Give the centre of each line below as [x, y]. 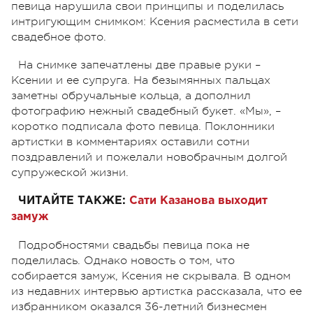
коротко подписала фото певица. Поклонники [143, 126]
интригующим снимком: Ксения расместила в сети [155, 21]
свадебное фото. [59, 37]
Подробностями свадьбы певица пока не [134, 245]
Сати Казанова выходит [198, 201]
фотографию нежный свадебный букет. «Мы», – [146, 111]
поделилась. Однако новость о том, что [123, 260]
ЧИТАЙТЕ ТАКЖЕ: [74, 201]
